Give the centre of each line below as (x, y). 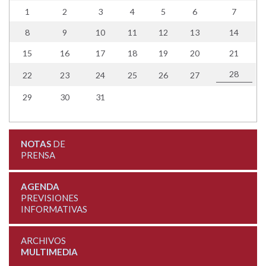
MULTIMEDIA (49, 251)
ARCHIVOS (43, 240)
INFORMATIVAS (54, 209)
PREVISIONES (49, 197)
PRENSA (38, 155)
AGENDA (40, 186)
